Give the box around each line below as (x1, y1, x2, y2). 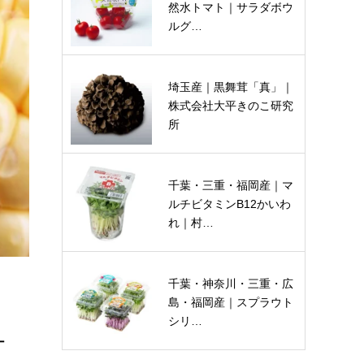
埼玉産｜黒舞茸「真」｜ (168, 80, 293, 93)
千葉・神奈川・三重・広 (168, 277, 293, 290)
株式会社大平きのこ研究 (168, 99, 293, 112)
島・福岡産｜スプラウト (168, 296, 293, 309)
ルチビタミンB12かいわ (168, 197, 291, 210)
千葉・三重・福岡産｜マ (168, 179, 293, 192)
